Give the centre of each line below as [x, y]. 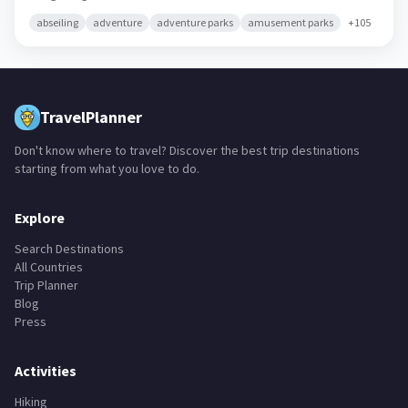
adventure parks [195, 22]
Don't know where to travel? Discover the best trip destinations [187, 150]
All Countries [49, 267]
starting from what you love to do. [107, 168]
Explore [40, 218]
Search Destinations [69, 249]
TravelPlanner [91, 117]
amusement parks [291, 22]
